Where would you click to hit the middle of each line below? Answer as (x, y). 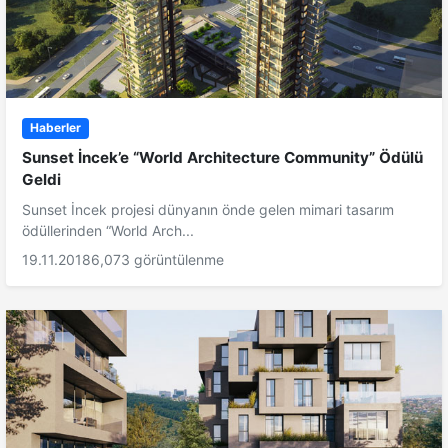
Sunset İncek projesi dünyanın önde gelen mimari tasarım (208, 209)
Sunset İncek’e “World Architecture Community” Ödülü (222, 157)
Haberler (55, 128)
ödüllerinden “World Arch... (108, 230)
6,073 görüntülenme (157, 259)
